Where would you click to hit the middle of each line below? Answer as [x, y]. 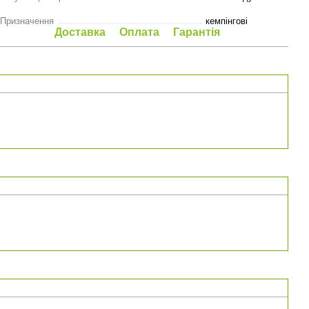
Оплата [139, 32]
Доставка [80, 32]
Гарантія [197, 32]
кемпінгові [227, 21]
